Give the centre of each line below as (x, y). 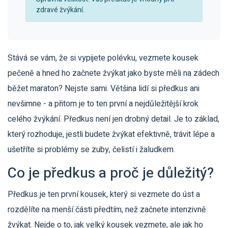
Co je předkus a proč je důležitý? (111, 173)
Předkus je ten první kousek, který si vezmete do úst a (104, 194)
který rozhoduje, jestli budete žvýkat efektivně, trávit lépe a (111, 134)
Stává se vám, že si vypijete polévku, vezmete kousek (103, 58)
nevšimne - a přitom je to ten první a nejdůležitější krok (103, 104)
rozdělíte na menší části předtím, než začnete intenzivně (107, 210)
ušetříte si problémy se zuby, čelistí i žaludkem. (91, 150)
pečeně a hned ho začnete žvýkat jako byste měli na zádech (113, 73)
